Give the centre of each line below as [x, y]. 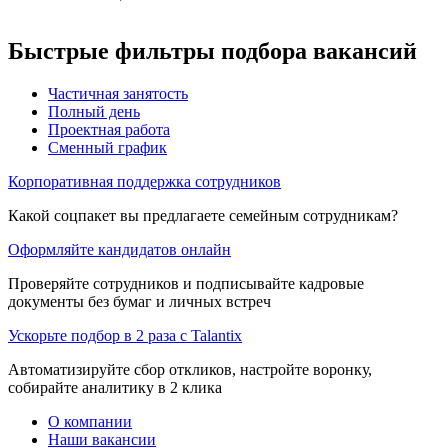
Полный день [94, 111]
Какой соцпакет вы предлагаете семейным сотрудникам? [203, 215]
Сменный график [107, 147]
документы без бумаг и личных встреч [139, 301]
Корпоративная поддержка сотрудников [144, 181]
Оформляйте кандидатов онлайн [119, 249]
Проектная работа [109, 129]
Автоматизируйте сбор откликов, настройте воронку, [190, 369]
